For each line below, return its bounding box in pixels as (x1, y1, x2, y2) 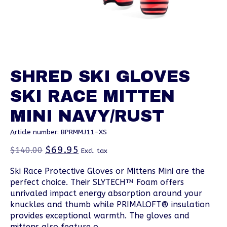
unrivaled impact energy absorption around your (10, 188, 202, 199)
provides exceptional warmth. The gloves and (10, 211, 190, 221)
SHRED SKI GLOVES (10, 67, 190, 86)
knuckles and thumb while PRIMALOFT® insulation (10, 200, 210, 210)
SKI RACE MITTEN (10, 87, 175, 105)
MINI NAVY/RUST (10, 106, 164, 125)
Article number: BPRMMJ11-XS (10, 128, 107, 136)
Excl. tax (81, 147, 107, 155)
